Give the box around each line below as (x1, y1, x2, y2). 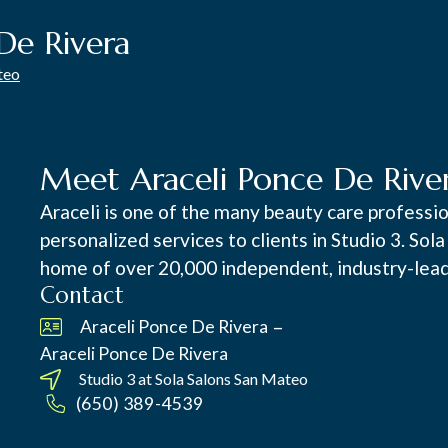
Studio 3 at (79, 369, 153, 388)
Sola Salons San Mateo (155, 369, 309, 388)
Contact (40, 281, 125, 309)
